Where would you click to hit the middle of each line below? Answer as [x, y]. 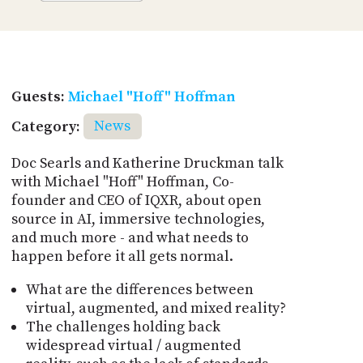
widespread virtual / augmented [133, 345]
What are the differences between [139, 289]
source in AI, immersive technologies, [138, 219]
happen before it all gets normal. [122, 256]
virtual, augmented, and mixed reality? [156, 308]
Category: [45, 126]
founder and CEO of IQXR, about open [136, 200]
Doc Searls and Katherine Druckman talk [147, 163]
